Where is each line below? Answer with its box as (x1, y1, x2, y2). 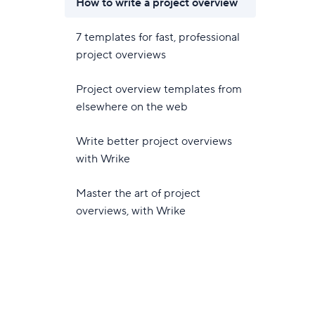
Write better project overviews (75, 134, 232, 148)
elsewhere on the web (75, 100, 188, 114)
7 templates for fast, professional (75, 30, 240, 44)
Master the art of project (75, 186, 200, 200)
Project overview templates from (75, 82, 242, 96)
